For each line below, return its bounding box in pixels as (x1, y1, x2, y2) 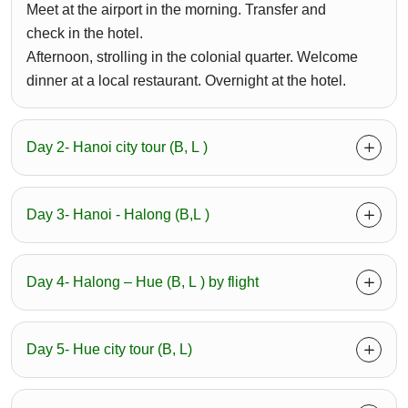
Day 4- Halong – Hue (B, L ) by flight (26, 274, 259, 291)
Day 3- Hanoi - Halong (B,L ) (26, 207, 209, 223)
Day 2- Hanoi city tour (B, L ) (26, 139, 208, 156)
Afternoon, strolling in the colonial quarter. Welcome (26, 49, 358, 66)
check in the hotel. (26, 25, 143, 42)
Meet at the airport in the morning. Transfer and (26, 2, 326, 18)
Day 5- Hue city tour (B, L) (26, 342, 192, 358)
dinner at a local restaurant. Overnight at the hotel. (26, 73, 346, 89)
